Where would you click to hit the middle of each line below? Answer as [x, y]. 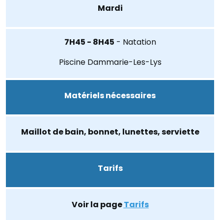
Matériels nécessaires [110, 96]
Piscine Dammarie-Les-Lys [110, 62]
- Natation [135, 42]
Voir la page [97, 205]
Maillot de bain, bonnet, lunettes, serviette [110, 132]
